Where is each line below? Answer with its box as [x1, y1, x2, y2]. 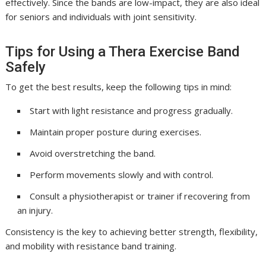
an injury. [17, 204, 53, 216]
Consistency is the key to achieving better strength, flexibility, [5, 226, 258, 237]
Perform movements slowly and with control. [30, 169, 214, 180]
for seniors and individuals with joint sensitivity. [5, 11, 197, 23]
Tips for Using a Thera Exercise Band [5, 43, 240, 60]
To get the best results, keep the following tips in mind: [5, 81, 232, 93]
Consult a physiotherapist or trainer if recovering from [30, 190, 251, 202]
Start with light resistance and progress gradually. [30, 104, 233, 116]
